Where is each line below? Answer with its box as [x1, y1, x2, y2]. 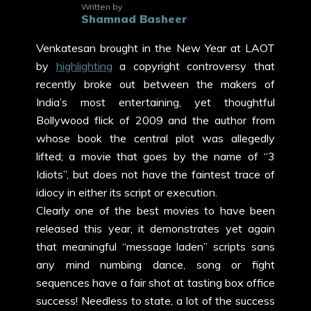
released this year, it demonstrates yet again [36, 221, 275, 235]
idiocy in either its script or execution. [36, 185, 217, 199]
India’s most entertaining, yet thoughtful [36, 95, 275, 109]
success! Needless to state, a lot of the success [36, 294, 275, 308]
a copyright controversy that [112, 59, 276, 73]
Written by [81, 1, 122, 12]
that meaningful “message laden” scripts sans [36, 239, 275, 253]
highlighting [56, 59, 112, 73]
